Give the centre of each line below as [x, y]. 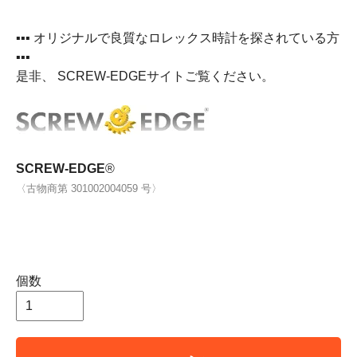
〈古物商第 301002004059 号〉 [89, 188]
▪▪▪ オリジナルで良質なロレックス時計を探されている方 [178, 38]
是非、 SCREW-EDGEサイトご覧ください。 [145, 76]
